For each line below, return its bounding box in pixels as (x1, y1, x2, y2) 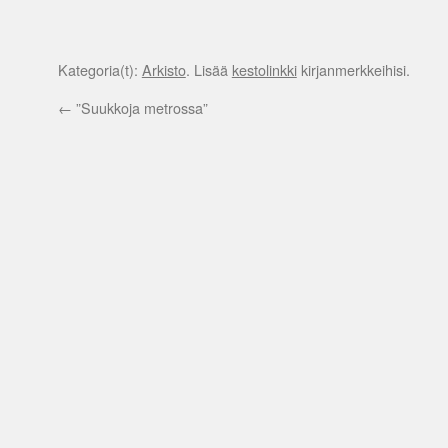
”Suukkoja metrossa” (71, 97, 208, 118)
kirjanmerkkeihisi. (296, 59, 410, 80)
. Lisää (185, 59, 232, 80)
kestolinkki (231, 59, 297, 80)
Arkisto (141, 59, 186, 80)
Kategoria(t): (57, 59, 142, 80)
